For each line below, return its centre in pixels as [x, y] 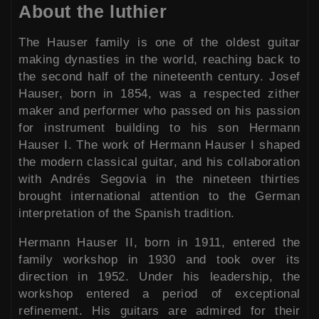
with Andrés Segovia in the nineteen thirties [159, 179]
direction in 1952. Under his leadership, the [159, 276]
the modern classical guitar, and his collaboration [159, 162]
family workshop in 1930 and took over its [159, 259]
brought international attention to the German [159, 196]
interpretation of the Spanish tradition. [127, 213]
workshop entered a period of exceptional [159, 293]
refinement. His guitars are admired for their [159, 310]
